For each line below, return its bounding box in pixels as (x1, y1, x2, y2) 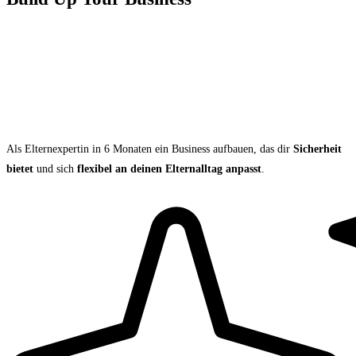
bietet (6, 162, 33, 175)
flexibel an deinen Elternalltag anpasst (77, 162, 261, 175)
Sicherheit (293, 142, 342, 155)
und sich (33, 162, 77, 175)
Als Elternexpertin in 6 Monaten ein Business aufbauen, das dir (6, 142, 293, 155)
